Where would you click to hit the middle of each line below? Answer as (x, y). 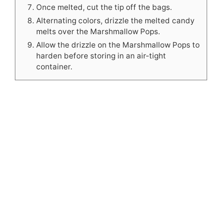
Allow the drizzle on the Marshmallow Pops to (118, 45)
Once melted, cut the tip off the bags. (104, 7)
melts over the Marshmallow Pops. (98, 32)
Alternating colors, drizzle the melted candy (115, 21)
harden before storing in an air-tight (101, 56)
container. (54, 67)
